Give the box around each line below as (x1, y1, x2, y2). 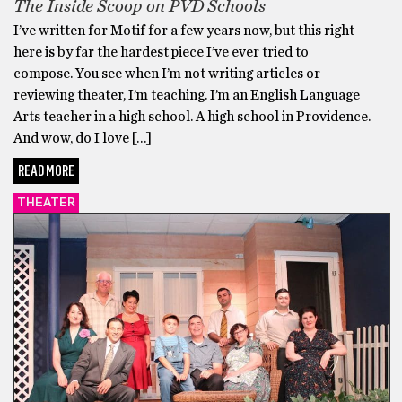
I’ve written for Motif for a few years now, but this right (13, 22, 354, 38)
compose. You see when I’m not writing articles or (13, 66, 320, 81)
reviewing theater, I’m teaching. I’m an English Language (13, 87, 360, 102)
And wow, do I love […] (13, 130, 152, 145)
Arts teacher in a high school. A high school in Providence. (13, 109, 371, 124)
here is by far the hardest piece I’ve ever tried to (13, 44, 309, 59)
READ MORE (18, 162, 74, 179)
